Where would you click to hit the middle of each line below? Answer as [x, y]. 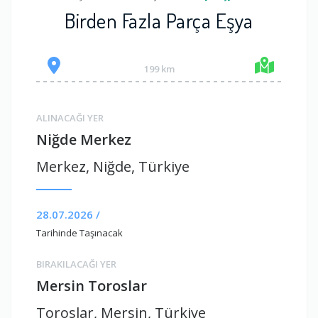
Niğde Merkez [84, 140]
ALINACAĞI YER [70, 118]
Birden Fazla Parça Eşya [159, 20]
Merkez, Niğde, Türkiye [113, 167]
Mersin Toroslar [92, 286]
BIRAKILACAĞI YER [76, 264]
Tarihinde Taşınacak [79, 233]
